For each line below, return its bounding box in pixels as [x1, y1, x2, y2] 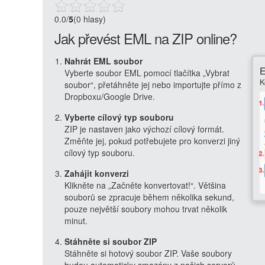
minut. [64, 215, 88, 227]
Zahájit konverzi [64, 167, 129, 179]
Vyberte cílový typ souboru [64, 111, 174, 123]
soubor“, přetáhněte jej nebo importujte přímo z [64, 79, 241, 91]
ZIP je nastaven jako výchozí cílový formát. [64, 123, 224, 135]
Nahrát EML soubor [64, 55, 143, 67]
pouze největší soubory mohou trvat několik [64, 203, 227, 215]
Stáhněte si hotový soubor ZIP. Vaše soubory [64, 247, 232, 259]
